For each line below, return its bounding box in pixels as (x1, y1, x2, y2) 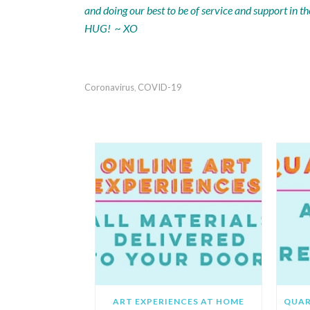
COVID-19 (138, 82, 182, 93)
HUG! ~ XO (84, 21, 138, 35)
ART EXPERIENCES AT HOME (113, 296, 245, 307)
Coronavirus (84, 82, 134, 93)
